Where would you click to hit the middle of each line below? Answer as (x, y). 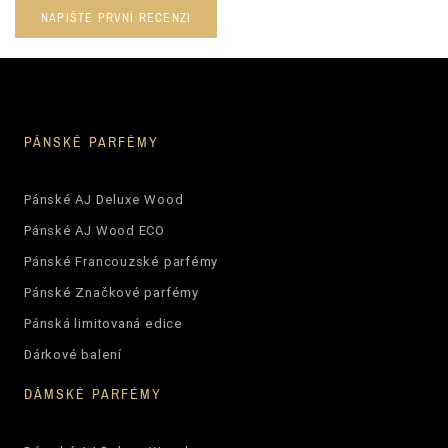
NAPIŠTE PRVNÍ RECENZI (116, 17)
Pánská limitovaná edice (103, 323)
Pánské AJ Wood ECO (94, 230)
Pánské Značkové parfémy (111, 292)
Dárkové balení (72, 354)
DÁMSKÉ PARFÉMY (93, 393)
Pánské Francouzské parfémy (121, 261)
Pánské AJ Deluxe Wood (103, 199)
